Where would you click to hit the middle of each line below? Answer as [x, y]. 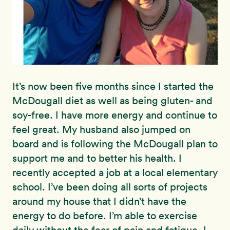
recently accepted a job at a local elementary [115, 173]
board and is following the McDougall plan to [115, 144]
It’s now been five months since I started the [113, 87]
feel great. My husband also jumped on [101, 130]
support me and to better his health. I [97, 158]
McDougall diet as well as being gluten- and [112, 101]
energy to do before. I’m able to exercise [105, 216]
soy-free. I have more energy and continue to [115, 115]
